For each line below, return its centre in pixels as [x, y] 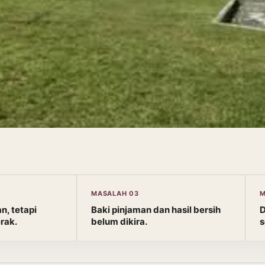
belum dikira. [119, 222]
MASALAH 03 [115, 193]
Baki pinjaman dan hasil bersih [156, 210]
